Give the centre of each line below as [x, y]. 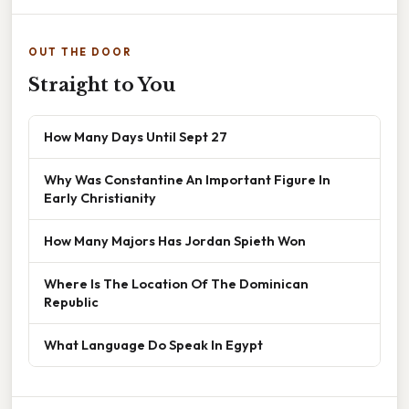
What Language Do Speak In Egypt [153, 344]
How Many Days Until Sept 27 [136, 136]
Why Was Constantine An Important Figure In [187, 179]
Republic [71, 301]
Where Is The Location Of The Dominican [176, 283]
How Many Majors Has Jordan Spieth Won [175, 240]
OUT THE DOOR [80, 52]
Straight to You [102, 84]
